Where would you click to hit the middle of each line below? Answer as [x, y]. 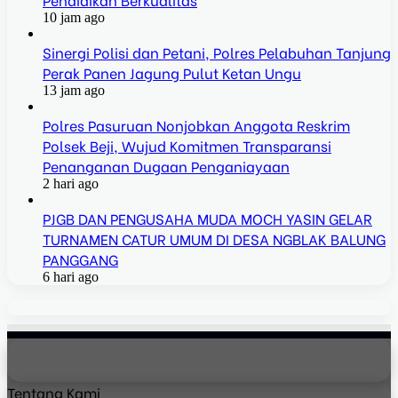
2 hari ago [71, 183]
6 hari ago [71, 276]
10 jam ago [74, 17]
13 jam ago [74, 90]
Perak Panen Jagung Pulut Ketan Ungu [172, 72]
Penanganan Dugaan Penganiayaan [166, 165]
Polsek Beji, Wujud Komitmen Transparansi [187, 145]
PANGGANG [80, 259]
